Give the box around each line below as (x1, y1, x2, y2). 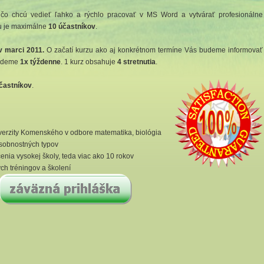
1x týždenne (20, 58, 61, 66)
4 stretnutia (117, 58, 156, 66)
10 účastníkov (48, 22, 95, 31)
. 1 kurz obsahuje (61, 58, 117, 66)
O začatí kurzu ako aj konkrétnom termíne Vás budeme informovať (44, 46, 263, 54)
